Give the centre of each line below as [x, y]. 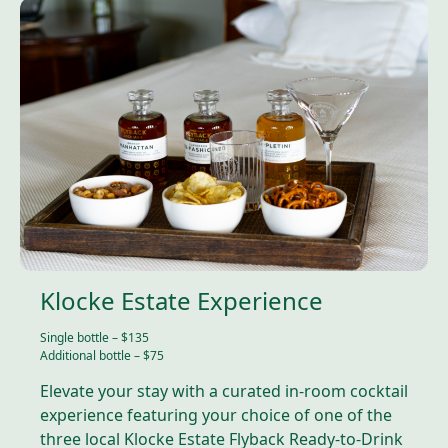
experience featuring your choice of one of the [216, 415]
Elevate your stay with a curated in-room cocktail [224, 391]
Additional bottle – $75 [102, 356]
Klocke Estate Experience [181, 301]
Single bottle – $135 [94, 338]
